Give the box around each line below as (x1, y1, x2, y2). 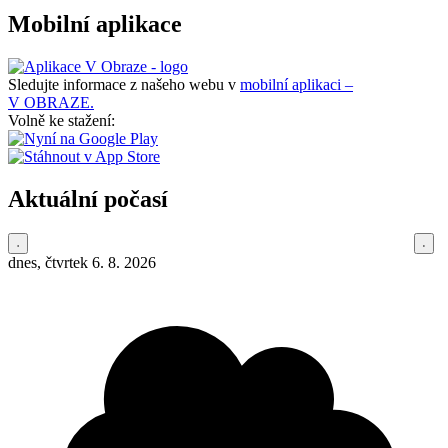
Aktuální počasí (8, 185, 168, 212)
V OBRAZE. (8, 93, 94, 111)
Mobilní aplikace (8, 11, 182, 37)
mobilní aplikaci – (240, 75, 353, 93)
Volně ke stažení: (8, 111, 115, 129)
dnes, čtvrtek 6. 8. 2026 (8, 253, 156, 271)
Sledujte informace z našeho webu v (8, 75, 240, 93)
